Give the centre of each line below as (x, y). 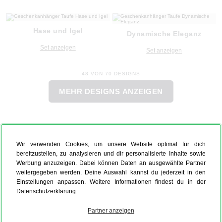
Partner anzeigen (111, 210)
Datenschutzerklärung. (47, 191)
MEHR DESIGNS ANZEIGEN (111, 91)
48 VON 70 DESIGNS (111, 74)
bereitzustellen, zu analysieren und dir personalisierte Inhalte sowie (111, 153)
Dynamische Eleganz (164, 34)
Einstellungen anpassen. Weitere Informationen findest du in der (111, 182)
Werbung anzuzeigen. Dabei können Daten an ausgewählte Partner (111, 163)
